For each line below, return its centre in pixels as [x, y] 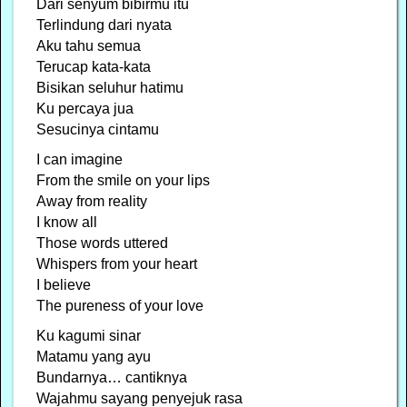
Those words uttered [103, 243]
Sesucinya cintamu [98, 129]
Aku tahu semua [89, 45]
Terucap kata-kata [94, 66]
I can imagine [80, 159]
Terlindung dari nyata [104, 25]
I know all [67, 222]
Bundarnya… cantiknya [112, 377]
